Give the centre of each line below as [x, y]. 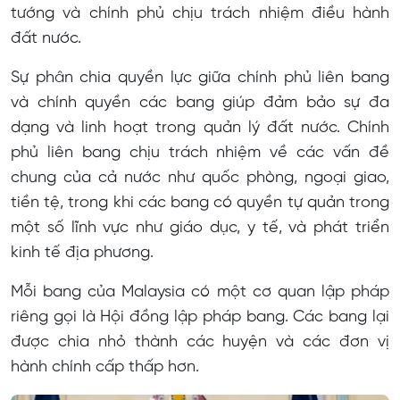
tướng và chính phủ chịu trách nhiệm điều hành [200, 14]
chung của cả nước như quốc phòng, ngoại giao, [200, 179]
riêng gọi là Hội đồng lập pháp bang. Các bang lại [200, 318]
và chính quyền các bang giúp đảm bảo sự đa [200, 104]
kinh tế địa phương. [82, 254]
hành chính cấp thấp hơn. [105, 368]
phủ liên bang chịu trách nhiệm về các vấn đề [200, 154]
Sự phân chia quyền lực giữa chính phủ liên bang [200, 79]
